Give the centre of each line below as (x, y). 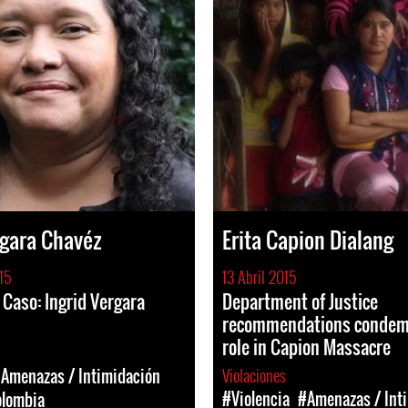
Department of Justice (300, 301)
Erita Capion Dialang (308, 240)
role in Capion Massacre (306, 347)
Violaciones (256, 375)
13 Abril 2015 (259, 277)
